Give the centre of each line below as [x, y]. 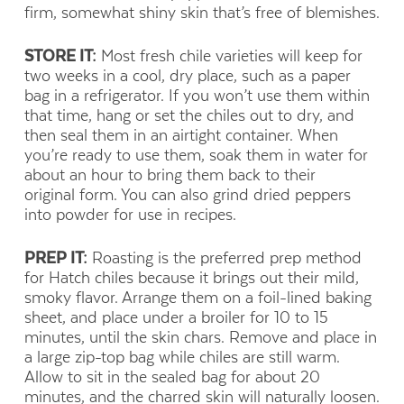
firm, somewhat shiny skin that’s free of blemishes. [202, 12]
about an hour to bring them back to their [170, 175]
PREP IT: [55, 258]
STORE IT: [60, 56]
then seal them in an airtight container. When [181, 136]
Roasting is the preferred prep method [224, 258]
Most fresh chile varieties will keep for [229, 56]
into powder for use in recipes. [130, 215]
